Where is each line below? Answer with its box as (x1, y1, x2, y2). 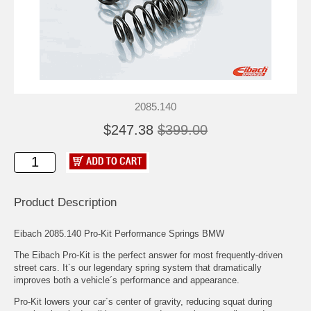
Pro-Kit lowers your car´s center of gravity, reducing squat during (14, 296, 272, 307)
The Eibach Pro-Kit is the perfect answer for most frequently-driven (14, 249, 283, 260)
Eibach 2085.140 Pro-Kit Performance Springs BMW (14, 228, 224, 239)
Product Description (14, 195, 117, 209)
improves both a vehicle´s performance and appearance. (14, 274, 239, 285)
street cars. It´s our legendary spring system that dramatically (14, 262, 262, 273)
